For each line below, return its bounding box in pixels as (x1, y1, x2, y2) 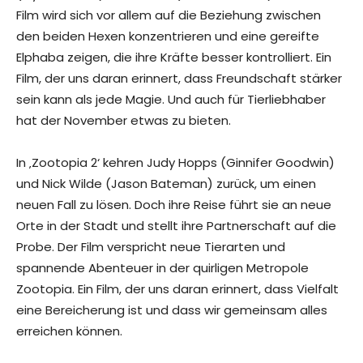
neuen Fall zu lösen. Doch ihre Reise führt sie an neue (16, 196, 331, 214)
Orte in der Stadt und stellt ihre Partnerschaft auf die (16, 217, 336, 235)
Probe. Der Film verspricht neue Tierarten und (16, 238, 285, 256)
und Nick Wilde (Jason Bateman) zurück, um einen (16, 175, 316, 193)
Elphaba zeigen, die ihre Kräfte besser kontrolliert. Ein (16, 49, 331, 66)
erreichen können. (16, 322, 122, 340)
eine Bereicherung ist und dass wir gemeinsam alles (16, 301, 327, 319)
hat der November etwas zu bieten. (16, 112, 231, 130)
